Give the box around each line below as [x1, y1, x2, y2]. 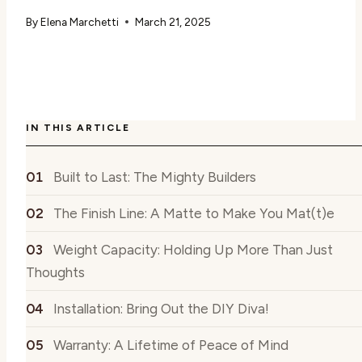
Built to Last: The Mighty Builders [53, 168, 256, 185]
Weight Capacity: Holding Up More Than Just [53, 241, 333, 258]
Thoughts [26, 263, 85, 280]
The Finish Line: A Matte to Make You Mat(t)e [53, 204, 335, 221]
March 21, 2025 [135, 15, 212, 29]
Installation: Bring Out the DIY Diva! [53, 300, 269, 317]
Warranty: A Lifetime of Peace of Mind [53, 336, 288, 353]
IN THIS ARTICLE [26, 121, 130, 133]
